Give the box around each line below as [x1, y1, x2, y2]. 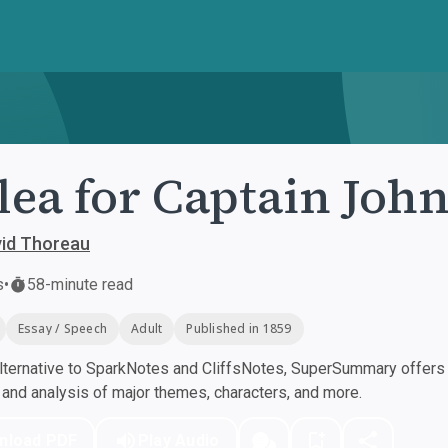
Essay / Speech [17, 320, 107, 337]
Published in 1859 [186, 320, 292, 337]
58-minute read [27, 275, 133, 294]
